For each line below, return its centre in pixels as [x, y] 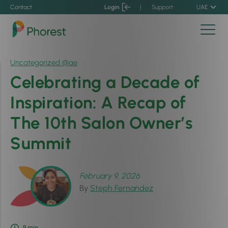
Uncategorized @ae [44, 63]
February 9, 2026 [110, 176]
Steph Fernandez [122, 188]
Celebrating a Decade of [105, 82]
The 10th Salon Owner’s [101, 123]
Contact [21, 7]
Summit [41, 143]
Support [162, 7]
